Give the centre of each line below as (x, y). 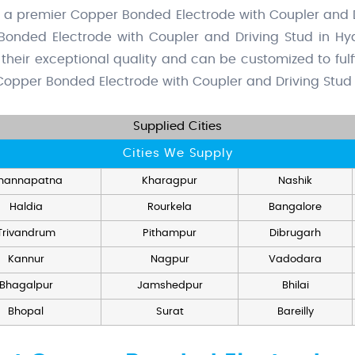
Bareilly (295, 312)
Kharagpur (170, 181)
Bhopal (26, 312)
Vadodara (295, 260)
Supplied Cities (177, 127)
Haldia (26, 208)
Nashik (295, 181)
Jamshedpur (170, 286)
